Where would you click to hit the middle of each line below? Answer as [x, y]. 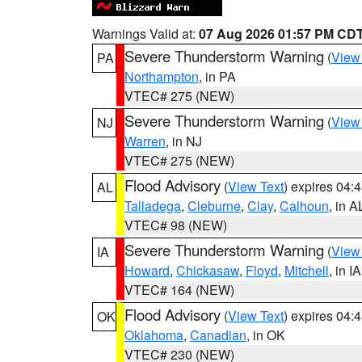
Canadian [218, 335]
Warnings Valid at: [145, 34]
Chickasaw [208, 270]
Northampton [162, 76]
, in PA [217, 76]
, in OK [266, 335]
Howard [147, 270]
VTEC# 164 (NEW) [179, 290]
